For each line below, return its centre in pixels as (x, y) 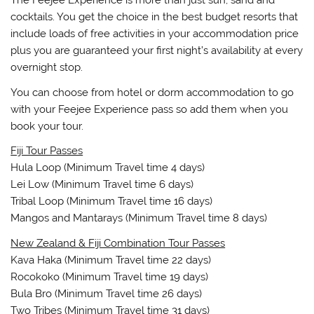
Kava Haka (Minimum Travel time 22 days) (111, 260)
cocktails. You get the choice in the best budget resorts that (155, 17)
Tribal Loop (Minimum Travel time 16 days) (112, 202)
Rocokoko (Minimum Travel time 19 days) (110, 277)
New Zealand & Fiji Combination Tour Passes (118, 243)
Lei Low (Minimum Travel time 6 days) (102, 185)
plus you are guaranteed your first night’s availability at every (157, 51)
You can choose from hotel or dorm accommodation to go (152, 92)
